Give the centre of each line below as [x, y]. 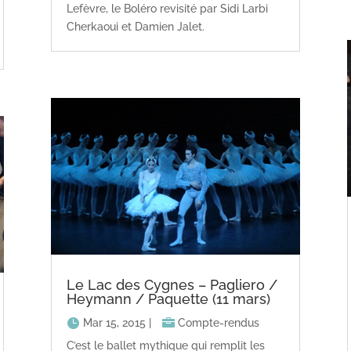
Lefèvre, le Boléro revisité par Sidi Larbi [167, 9]
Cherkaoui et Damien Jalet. [135, 27]
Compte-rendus [218, 322]
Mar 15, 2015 [114, 322]
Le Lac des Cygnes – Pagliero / [172, 284]
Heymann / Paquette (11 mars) [168, 299]
